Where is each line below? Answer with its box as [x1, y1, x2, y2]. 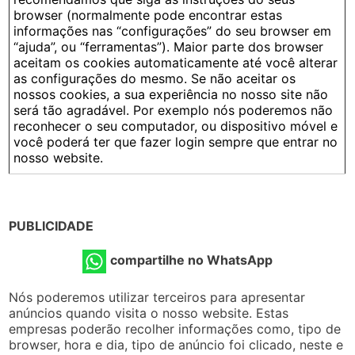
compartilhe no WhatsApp [110, 252, 273, 269]
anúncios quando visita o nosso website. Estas [9, 304, 289, 321]
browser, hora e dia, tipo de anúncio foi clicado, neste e [9, 336, 344, 353]
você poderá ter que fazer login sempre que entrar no [13, 133, 338, 150]
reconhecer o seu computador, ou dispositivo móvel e [13, 117, 338, 134]
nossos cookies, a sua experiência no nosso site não [13, 86, 329, 102]
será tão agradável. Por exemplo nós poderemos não [13, 101, 334, 118]
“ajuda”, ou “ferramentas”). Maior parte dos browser [13, 38, 324, 55]
